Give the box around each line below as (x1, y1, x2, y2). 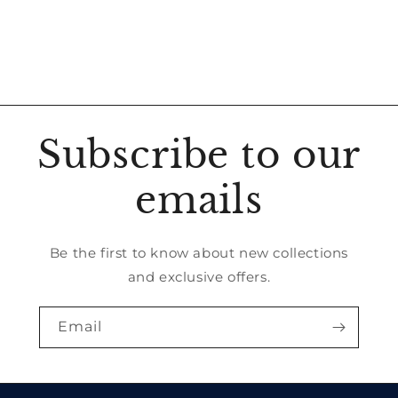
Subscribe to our (36, 131, 362, 179)
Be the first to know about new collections (49, 244, 349, 262)
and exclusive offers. (127, 268, 271, 286)
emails (134, 177, 264, 224)
